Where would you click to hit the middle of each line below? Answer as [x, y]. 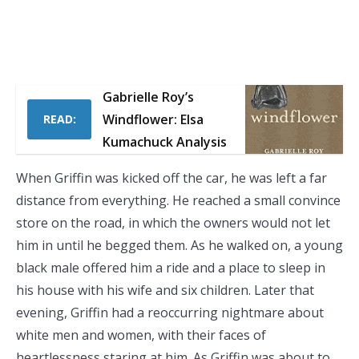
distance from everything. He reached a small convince [178, 200]
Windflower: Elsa [153, 119]
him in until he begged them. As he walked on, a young [179, 245]
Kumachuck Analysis [165, 142]
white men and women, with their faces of [141, 335]
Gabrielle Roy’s [148, 97]
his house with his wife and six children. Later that [165, 290]
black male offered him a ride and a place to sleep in [171, 268]
